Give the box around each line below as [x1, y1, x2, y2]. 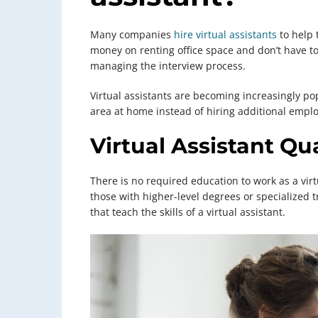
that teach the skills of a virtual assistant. [90, 205, 285, 219]
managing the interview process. [90, 59, 246, 73]
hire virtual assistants [174, 28, 277, 42]
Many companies [90, 28, 174, 42]
